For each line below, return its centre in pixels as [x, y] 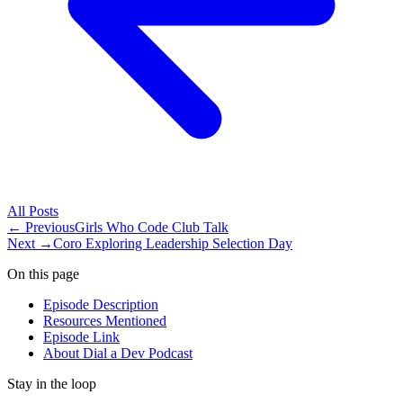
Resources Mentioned [105, 321]
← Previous [41, 228]
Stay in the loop [52, 384]
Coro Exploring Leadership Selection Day [173, 244]
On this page [43, 274]
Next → [30, 244]
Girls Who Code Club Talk [152, 228]
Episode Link [81, 337]
